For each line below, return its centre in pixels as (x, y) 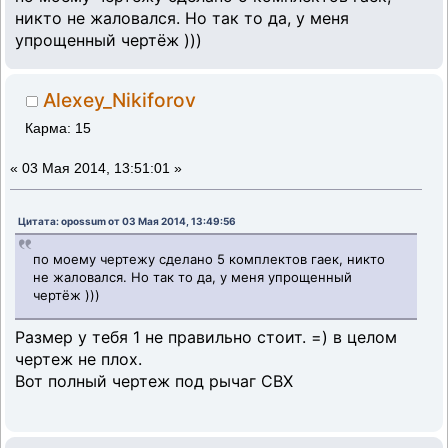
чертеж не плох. (78, 359)
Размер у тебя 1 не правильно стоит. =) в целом (206, 337)
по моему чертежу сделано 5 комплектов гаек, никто (209, 258)
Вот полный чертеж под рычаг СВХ (154, 381)
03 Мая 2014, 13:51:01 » (102, 169)
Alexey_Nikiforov (120, 99)
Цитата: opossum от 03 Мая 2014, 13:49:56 (127, 221)
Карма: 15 (58, 129)
